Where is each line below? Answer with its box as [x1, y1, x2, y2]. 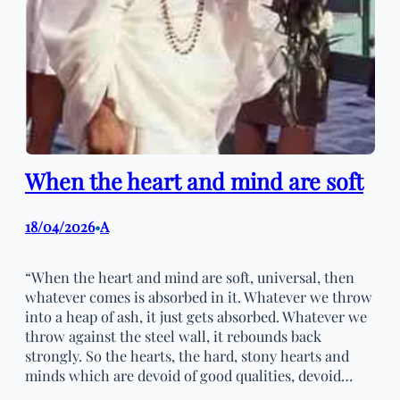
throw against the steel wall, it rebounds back [25, 326, 321, 346]
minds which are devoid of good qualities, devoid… [25, 365, 353, 386]
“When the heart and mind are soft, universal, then [25, 267, 354, 287]
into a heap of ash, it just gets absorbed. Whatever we [25, 306, 367, 327]
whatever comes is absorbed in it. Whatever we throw [25, 287, 372, 307]
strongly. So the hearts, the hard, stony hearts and [25, 346, 349, 366]
